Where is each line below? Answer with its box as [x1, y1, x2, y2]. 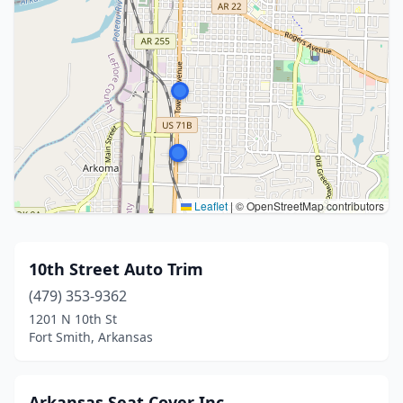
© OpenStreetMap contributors [233, 198, 384, 213]
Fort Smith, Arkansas [29, 328, 153, 345]
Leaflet [192, 198, 228, 213]
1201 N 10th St [29, 310, 117, 327]
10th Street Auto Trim [29, 258, 203, 280]
